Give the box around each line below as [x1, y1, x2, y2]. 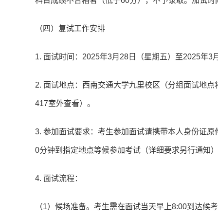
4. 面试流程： [35, 174, 82, 183]
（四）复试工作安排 [35, 24, 105, 33]
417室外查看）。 [35, 99, 95, 108]
